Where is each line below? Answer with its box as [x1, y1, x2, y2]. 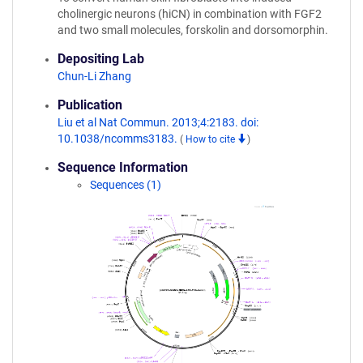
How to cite [186, 134, 237, 145]
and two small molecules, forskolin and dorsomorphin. [58, 23, 328, 36]
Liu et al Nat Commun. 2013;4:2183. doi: [58, 116, 258, 129]
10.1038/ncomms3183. [58, 132, 180, 145]
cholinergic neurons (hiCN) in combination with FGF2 [58, 7, 322, 20]
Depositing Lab [58, 51, 144, 66]
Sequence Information [58, 160, 188, 175]
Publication [58, 97, 122, 113]
